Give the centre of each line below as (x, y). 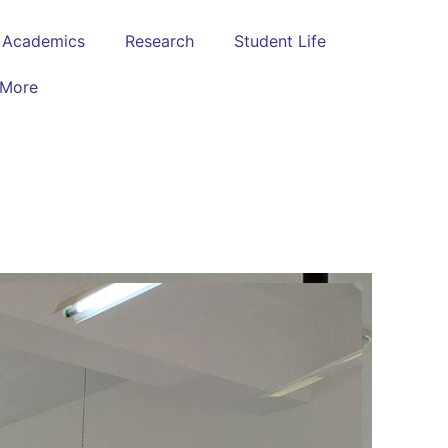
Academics (43, 41)
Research (159, 41)
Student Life (280, 41)
